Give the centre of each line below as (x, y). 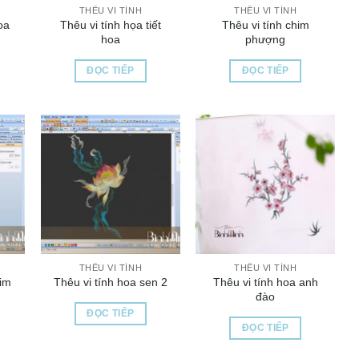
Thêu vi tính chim (265, 25)
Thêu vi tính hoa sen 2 (110, 282)
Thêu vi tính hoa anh (265, 282)
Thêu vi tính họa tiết (110, 25)
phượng (266, 40)
